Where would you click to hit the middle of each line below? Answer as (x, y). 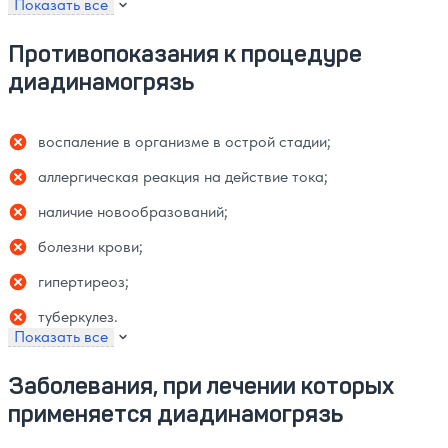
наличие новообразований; (133, 212)
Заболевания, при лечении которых (201, 386)
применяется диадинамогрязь (175, 414)
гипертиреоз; (83, 282)
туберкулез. (78, 317)
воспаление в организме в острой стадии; (184, 142)
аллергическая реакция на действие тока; (183, 177)
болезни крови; (90, 247)
